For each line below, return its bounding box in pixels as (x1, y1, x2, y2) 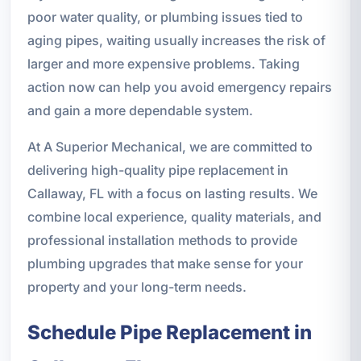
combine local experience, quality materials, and (27, 208, 322, 225)
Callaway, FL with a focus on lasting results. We (27, 185, 317, 201)
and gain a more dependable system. (27, 102, 253, 118)
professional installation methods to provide (27, 231, 297, 248)
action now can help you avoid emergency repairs (27, 78, 332, 95)
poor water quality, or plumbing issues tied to (27, 8, 303, 25)
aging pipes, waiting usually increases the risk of (27, 31, 326, 48)
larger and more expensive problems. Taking (27, 55, 300, 72)
